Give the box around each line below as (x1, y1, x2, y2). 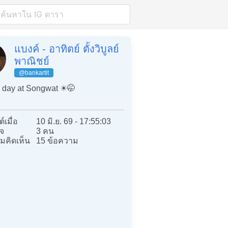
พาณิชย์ (14, 55, 49, 67)
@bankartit (19, 69, 49, 76)
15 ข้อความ (36, 136, 79, 145)
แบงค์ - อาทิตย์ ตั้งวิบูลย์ (14, 43, 119, 54)
